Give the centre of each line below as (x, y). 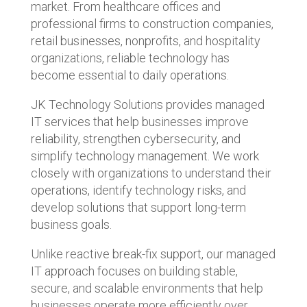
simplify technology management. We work (145, 156)
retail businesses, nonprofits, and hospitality (145, 40)
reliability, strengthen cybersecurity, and (135, 138)
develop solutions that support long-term (138, 207)
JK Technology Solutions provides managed (147, 104)
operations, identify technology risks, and (138, 190)
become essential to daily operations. (130, 75)
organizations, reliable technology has (130, 58)
